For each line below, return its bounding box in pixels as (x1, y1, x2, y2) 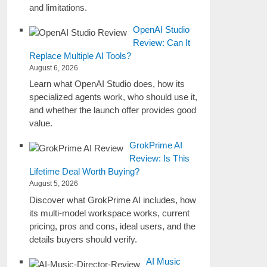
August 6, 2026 (29, 63, 79, 72)
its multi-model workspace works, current (29, 207, 190, 218)
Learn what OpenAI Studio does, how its (29, 79, 185, 89)
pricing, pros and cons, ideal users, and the (29, 221, 196, 231)
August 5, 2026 (29, 179, 79, 188)
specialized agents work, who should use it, (29, 92, 198, 102)
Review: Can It (133, 37, 191, 48)
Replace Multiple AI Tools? (29, 50, 132, 61)
